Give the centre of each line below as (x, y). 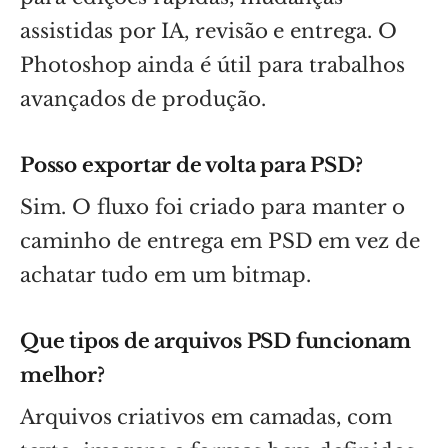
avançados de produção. (143, 98)
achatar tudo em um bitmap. (165, 274)
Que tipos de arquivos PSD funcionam (215, 340)
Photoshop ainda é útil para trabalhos (212, 64)
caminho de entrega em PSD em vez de (220, 240)
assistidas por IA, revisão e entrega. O (208, 30)
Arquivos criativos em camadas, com (206, 416)
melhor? (62, 374)
